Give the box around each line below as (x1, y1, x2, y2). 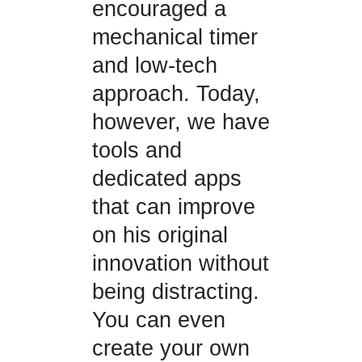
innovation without (91, 251, 269, 276)
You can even (91, 308, 225, 333)
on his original (91, 223, 228, 248)
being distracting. (91, 280, 259, 305)
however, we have (91, 110, 270, 135)
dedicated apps (91, 166, 242, 192)
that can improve (91, 195, 255, 220)
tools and (91, 138, 182, 163)
